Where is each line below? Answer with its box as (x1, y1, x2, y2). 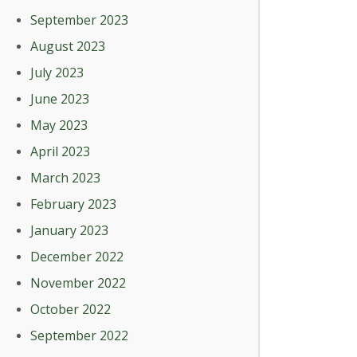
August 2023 (30, 37, 105, 55)
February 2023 (30, 195, 116, 213)
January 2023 (30, 222, 108, 239)
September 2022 (30, 327, 128, 344)
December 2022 (30, 248, 124, 265)
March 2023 (30, 169, 100, 186)
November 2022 (30, 274, 126, 292)
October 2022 (30, 300, 111, 318)
